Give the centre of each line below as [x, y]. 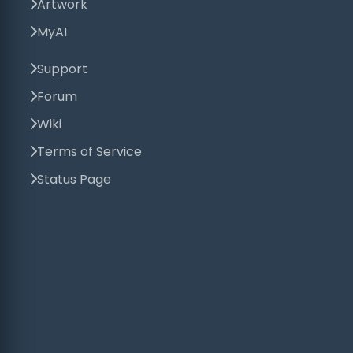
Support [63, 69]
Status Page [74, 179]
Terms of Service [90, 151]
